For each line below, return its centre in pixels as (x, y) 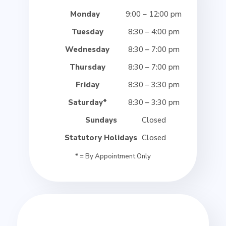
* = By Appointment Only (113, 156)
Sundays (101, 120)
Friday (87, 85)
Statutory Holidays (101, 138)
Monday (85, 14)
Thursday (87, 67)
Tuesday (87, 32)
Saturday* (87, 102)
